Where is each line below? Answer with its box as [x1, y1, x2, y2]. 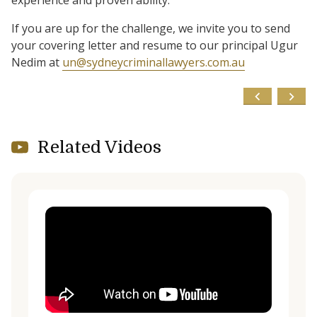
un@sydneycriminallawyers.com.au [62, 54, 245, 70]
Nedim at [11, 54, 62, 70]
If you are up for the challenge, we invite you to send [11, 21, 290, 36]
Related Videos [37, 137, 161, 157]
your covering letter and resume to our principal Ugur [11, 38, 298, 53]
